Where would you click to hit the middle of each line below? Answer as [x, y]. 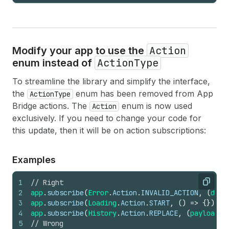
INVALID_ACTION [170, 193]
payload [204, 213]
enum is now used [156, 106]
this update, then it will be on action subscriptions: [109, 130]
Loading [102, 203]
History [102, 213]
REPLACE [164, 213]
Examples [34, 160]
